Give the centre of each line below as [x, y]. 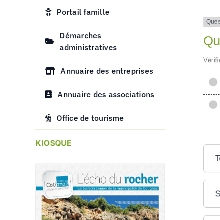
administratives [88, 47]
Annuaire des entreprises [107, 71]
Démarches [81, 35]
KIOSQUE [54, 143]
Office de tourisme [90, 118]
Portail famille [83, 12]
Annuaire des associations [106, 94]
